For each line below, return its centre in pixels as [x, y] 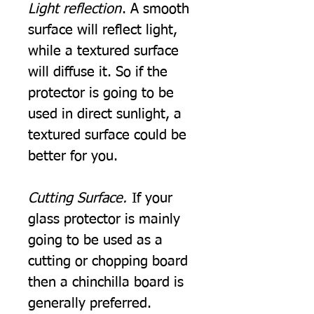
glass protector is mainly [104, 219]
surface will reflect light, [103, 30]
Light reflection [75, 9]
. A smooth [156, 9]
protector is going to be [101, 93]
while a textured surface [103, 51]
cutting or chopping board [108, 261]
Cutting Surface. [80, 198]
